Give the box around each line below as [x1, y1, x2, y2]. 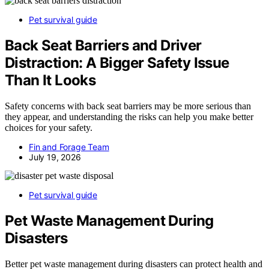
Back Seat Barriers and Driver [5, 37, 202, 55]
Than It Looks [5, 71, 96, 89]
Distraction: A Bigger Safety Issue [5, 54, 229, 72]
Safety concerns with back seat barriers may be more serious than [5, 100, 251, 111]
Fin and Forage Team [29, 141, 109, 152]
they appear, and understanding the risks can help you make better [5, 111, 253, 122]
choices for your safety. [5, 122, 92, 133]
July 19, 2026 [29, 151, 81, 162]
